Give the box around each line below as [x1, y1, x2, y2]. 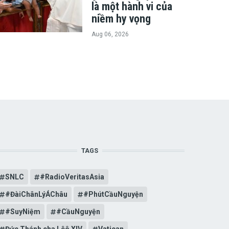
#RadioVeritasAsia [39, 173, 104, 181]
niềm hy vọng [91, 12, 151, 26]
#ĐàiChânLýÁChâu [5, 190, 67, 199]
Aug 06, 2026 [91, 31, 129, 38]
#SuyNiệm [5, 208, 40, 216]
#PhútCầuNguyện [83, 190, 143, 199]
